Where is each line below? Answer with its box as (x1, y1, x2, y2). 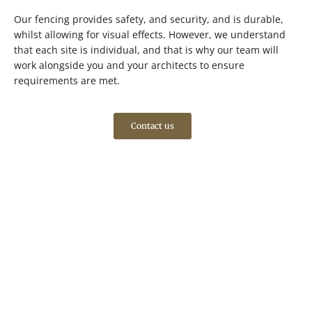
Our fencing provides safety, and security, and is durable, (14, 12, 283, 26)
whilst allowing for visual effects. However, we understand (14, 27, 286, 41)
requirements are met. (14, 73, 123, 87)
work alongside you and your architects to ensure (14, 58, 244, 72)
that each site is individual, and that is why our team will (14, 42, 279, 56)
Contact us (131, 120, 174, 131)
